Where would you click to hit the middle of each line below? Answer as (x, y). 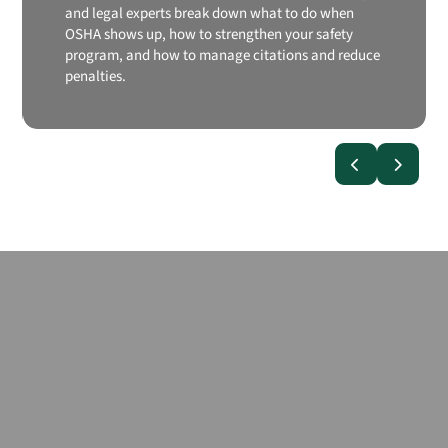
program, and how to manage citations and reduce (222, 56)
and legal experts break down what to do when (209, 14)
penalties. (95, 77)
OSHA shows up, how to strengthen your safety (208, 35)
